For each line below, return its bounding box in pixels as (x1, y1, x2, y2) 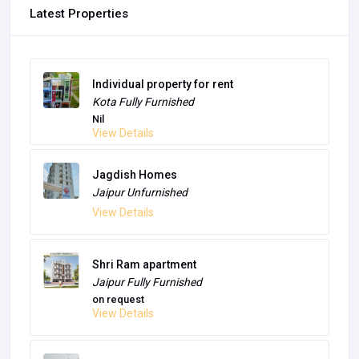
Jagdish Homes (92, 179, 177, 193)
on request (92, 305, 144, 317)
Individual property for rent (92, 79, 233, 92)
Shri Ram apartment (92, 269, 196, 283)
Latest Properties (30, 6, 128, 21)
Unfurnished (127, 197, 188, 211)
